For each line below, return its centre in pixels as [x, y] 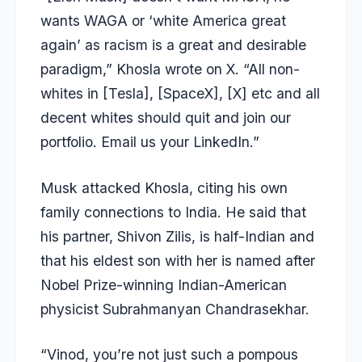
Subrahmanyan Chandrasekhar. [204, 309]
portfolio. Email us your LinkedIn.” [150, 142]
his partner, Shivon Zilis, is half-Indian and [177, 236]
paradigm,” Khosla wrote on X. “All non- [170, 69]
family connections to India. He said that [173, 212]
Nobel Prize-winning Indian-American [164, 284]
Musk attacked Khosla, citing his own [164, 187]
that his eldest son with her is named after [178, 260]
